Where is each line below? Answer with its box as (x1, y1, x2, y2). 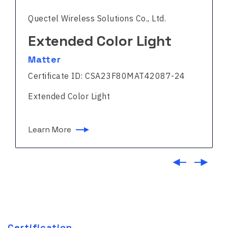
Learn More (28, 124, 71, 135)
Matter (28, 53, 61, 65)
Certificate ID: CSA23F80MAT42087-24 (28, 70, 185, 81)
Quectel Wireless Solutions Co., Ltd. (28, 13, 166, 23)
